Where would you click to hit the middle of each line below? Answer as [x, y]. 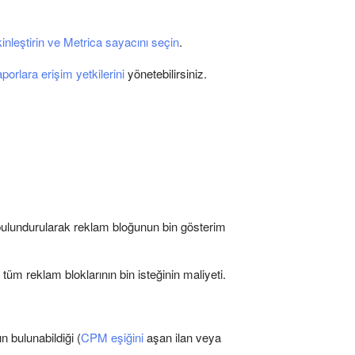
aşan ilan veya [182, 337]
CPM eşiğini [112, 337]
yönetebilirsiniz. [166, 73]
